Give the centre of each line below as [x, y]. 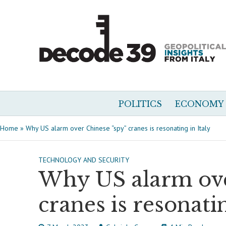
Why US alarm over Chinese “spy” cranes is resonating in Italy [118, 128]
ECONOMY [200, 104]
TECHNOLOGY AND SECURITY [83, 160]
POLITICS [140, 104]
